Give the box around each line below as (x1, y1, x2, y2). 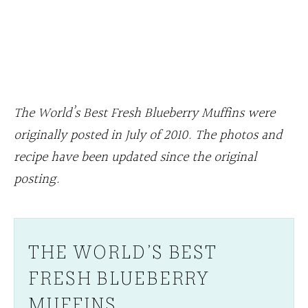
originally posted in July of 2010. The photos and (14, 124, 282, 146)
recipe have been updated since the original (14, 146, 256, 168)
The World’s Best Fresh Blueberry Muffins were (14, 102, 275, 124)
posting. (14, 168, 60, 190)
